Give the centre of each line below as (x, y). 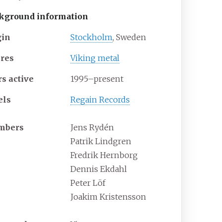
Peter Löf (88, 183)
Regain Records (100, 100)
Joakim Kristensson (109, 197)
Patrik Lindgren (101, 141)
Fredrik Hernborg (104, 155)
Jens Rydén (92, 128)
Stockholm (92, 37)
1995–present (97, 79)
